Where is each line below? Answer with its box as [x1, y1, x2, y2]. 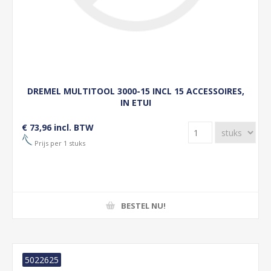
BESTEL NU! [120, 200, 166, 211]
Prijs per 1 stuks [33, 138, 85, 148]
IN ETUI [120, 97, 151, 108]
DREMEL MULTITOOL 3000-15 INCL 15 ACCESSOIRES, [27, 85, 244, 97]
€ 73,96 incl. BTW [22, 122, 94, 133]
